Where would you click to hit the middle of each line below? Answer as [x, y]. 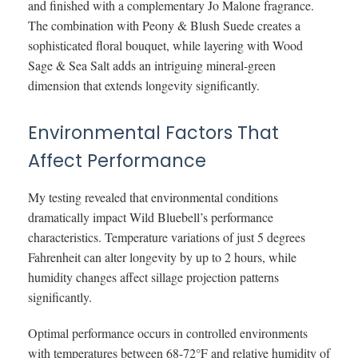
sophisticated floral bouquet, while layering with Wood [165, 45]
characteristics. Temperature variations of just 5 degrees [167, 237]
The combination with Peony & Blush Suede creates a [164, 25]
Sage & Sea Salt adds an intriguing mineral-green [152, 65]
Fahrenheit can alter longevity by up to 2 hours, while [162, 257]
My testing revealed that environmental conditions [153, 197]
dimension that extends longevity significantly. [144, 85]
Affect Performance [117, 160]
